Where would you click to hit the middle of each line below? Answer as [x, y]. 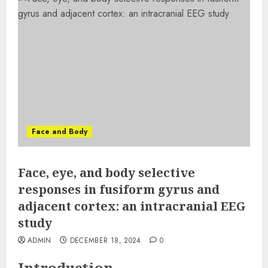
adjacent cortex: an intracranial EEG [132, 206]
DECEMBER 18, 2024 [105, 240]
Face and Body [60, 132]
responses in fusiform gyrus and [119, 189]
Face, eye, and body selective [106, 173]
